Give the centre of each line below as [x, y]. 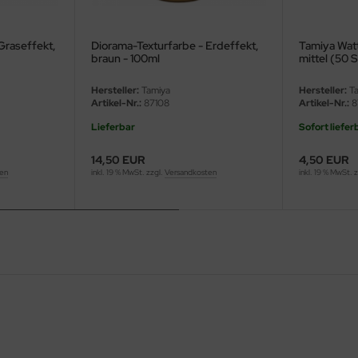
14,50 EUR [118, 160]
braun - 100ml [125, 59]
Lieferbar [113, 127]
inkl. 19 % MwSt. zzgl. [127, 173]
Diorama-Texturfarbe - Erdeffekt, [175, 46]
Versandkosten [190, 173]
